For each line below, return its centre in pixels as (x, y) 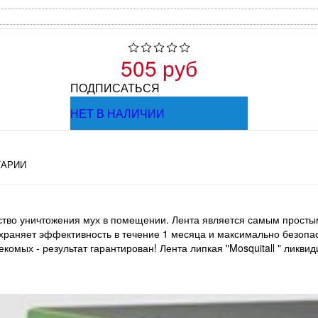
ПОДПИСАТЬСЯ (115, 87)
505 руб (159, 67)
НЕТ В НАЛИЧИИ (117, 113)
